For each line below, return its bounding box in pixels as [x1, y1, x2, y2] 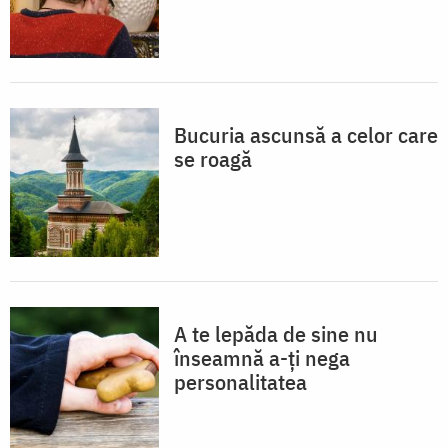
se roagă [174, 144, 252, 174]
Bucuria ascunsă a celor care [174, 120, 438, 150]
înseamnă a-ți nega [174, 343, 350, 373]
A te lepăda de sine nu [174, 319, 378, 349]
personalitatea [174, 367, 307, 397]
